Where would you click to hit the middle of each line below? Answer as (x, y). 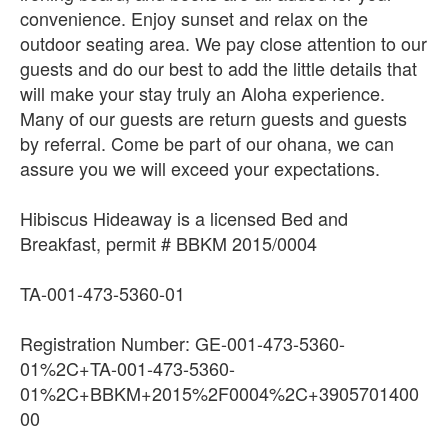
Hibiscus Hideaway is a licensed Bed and (184, 218)
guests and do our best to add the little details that (218, 68)
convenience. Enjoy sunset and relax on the (194, 18)
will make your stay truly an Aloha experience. (202, 93)
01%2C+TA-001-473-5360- (127, 368)
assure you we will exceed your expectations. (200, 168)
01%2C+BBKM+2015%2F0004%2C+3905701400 (219, 393)
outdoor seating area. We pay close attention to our (223, 43)
